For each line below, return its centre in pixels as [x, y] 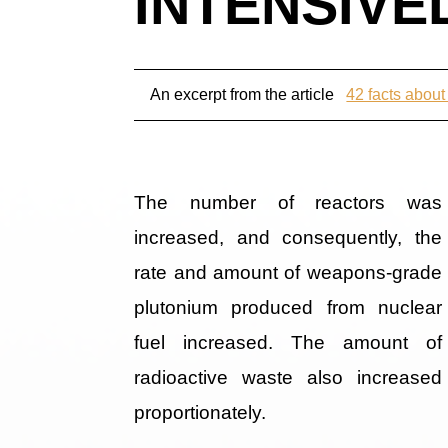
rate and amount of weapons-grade [288, 272]
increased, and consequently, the [288, 237]
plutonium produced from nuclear [288, 307]
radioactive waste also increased [288, 377]
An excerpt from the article [244, 94]
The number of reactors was [288, 202]
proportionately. [200, 412]
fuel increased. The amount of [288, 342]
